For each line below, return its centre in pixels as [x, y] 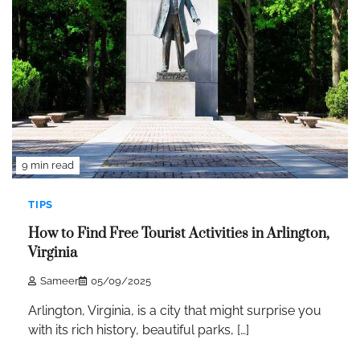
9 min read [48, 166]
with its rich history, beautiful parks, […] [139, 329]
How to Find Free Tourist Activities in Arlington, [179, 234]
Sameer [59, 280]
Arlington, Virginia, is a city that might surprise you [175, 310]
